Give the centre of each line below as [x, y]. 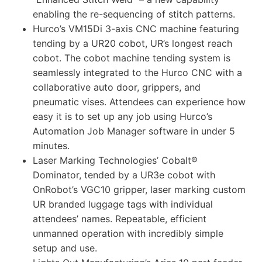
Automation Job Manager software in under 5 [134, 131]
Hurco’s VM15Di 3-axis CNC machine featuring [136, 29]
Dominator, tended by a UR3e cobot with [124, 175]
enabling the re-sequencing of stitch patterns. [134, 14]
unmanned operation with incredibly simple [128, 234]
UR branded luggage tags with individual [123, 204]
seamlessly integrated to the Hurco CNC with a [137, 73]
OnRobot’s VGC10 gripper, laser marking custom [139, 190]
